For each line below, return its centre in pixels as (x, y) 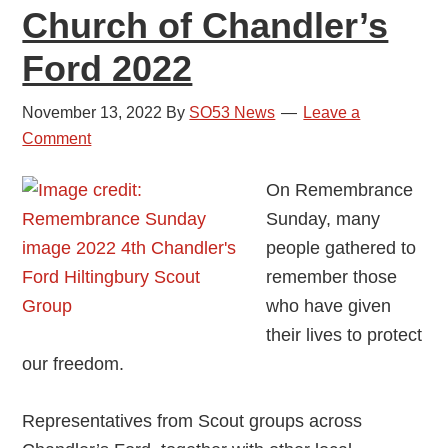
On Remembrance (340, 190)
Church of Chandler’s (205, 26)
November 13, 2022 (92, 113)
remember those (332, 277)
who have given (329, 306)
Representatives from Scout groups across (192, 421)
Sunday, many (323, 219)
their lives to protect (344, 335)
